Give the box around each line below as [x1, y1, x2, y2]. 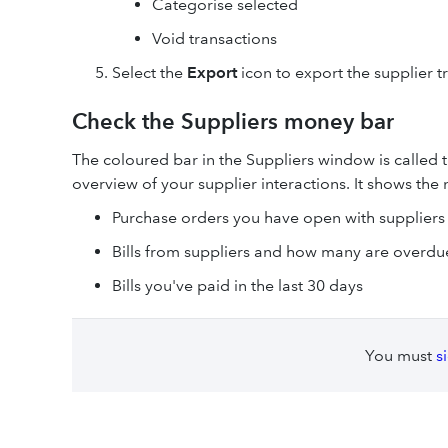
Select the [112, 63, 187, 82]
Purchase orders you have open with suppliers [112, 208, 445, 227]
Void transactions [152, 29, 277, 48]
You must [364, 346, 436, 365]
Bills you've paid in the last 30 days [112, 276, 363, 295]
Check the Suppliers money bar [72, 108, 394, 135]
